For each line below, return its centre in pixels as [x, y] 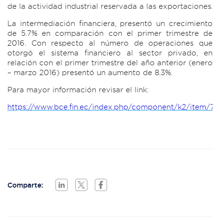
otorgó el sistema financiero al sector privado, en [110, 53]
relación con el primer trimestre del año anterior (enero [110, 63]
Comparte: [25, 185]
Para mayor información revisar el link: [78, 90]
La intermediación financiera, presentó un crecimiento [110, 24]
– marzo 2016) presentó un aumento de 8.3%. [90, 73]
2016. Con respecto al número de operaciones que [110, 43]
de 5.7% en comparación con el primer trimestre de [110, 33]
